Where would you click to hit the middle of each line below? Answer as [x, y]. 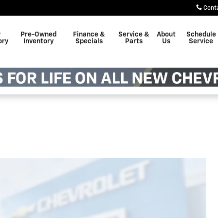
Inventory [39, 41]
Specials [89, 41]
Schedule [201, 35]
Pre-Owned [39, 35]
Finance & [89, 35]
